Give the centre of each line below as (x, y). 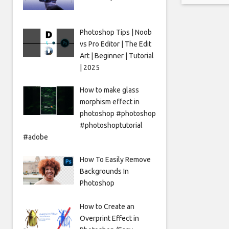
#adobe (36, 137)
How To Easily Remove (115, 159)
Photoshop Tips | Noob (116, 32)
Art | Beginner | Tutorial (117, 55)
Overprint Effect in (109, 218)
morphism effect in (109, 101)
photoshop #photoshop (118, 113)
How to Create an (107, 206)
